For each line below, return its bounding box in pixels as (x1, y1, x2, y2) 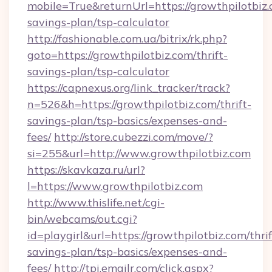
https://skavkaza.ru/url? (27, 163, 145, 177)
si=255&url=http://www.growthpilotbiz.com (27, 146, 251, 160)
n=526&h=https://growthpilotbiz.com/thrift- (27, 97, 251, 111)
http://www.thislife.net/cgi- (27, 195, 165, 209)
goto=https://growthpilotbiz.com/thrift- (27, 48, 228, 62)
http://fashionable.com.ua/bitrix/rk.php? (27, 32, 227, 46)
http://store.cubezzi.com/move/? (54, 130, 213, 144)
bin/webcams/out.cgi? (27, 212, 137, 226)
